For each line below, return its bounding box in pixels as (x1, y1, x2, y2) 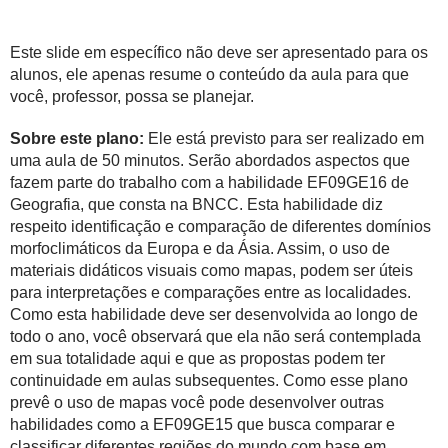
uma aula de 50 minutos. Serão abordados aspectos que (10, 152, 410, 169)
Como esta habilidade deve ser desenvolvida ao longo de (10, 306, 418, 323)
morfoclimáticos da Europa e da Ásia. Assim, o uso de (10, 240, 390, 257)
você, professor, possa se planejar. (10, 88, 254, 105)
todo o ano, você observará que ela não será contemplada (10, 328, 421, 345)
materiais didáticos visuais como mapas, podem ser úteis (10, 262, 413, 279)
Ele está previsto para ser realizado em (148, 130, 424, 147)
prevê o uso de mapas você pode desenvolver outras (10, 394, 384, 411)
